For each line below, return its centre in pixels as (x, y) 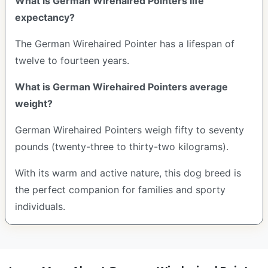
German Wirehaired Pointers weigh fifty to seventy (130, 130)
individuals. (42, 206)
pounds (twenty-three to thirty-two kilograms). (122, 147)
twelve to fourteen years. (74, 60)
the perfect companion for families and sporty (120, 190)
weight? (34, 103)
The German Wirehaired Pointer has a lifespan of (125, 44)
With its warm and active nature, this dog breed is (128, 173)
